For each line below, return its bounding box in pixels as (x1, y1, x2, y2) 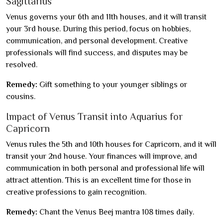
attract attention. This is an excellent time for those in (6, 176, 191, 185)
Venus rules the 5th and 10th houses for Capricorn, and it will (6, 140, 217, 149)
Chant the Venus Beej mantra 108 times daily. (37, 208, 194, 217)
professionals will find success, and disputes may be (6, 48, 188, 57)
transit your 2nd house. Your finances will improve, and (6, 152, 197, 161)
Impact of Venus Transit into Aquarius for (6, 111, 183, 122)
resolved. (6, 60, 37, 69)
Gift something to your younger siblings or (37, 80, 187, 89)
